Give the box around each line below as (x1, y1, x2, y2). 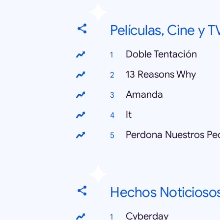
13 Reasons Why (126, 68, 196, 81)
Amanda (126, 88, 163, 101)
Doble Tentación (126, 48, 197, 61)
